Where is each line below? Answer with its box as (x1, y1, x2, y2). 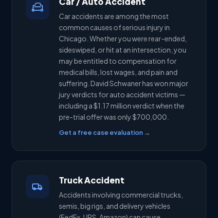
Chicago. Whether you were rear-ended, (59, 34, 187, 43)
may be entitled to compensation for (59, 56, 177, 65)
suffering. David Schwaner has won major (59, 79, 188, 88)
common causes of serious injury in (59, 23, 170, 32)
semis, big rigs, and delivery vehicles (59, 201, 170, 210)
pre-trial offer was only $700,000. (59, 112, 169, 121)
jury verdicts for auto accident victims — (59, 90, 185, 99)
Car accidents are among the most (59, 12, 169, 20)
